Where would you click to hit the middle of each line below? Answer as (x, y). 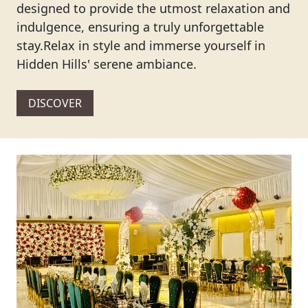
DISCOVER (55, 103)
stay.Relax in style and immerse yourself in (141, 45)
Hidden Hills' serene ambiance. (107, 64)
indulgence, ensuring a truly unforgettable (140, 27)
